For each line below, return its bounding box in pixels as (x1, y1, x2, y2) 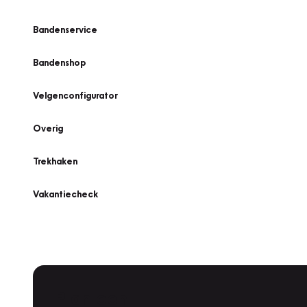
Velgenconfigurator (33, 90, 118, 101)
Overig (33, 123, 63, 134)
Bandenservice (33, 24, 97, 35)
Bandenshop (33, 57, 86, 68)
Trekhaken (33, 156, 77, 167)
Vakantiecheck (33, 188, 98, 199)
